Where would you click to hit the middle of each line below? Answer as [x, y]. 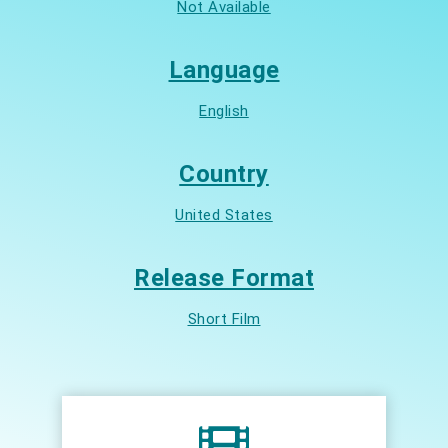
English [224, 110]
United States [224, 214]
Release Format [224, 277]
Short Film [224, 318]
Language [224, 69]
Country [224, 173]
